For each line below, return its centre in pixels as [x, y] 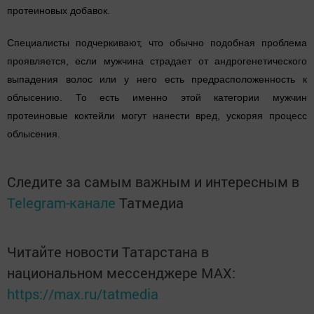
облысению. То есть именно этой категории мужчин [157, 98]
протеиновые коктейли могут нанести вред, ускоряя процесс [157, 116]
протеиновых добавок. [59, 11]
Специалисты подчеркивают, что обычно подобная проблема [157, 43]
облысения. [34, 134]
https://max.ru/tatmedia [83, 294]
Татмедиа [151, 203]
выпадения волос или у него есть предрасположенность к [157, 80]
